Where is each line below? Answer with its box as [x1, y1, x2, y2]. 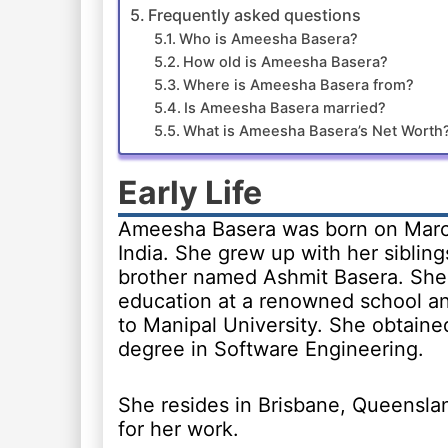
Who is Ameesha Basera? [178, 30, 358, 48]
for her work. [117, 417, 239, 441]
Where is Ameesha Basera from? [182, 76, 414, 94]
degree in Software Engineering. [117, 337, 424, 361]
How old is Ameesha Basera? [182, 53, 388, 71]
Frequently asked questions [147, 5, 361, 25]
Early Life [117, 173, 262, 212]
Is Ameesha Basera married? [183, 99, 386, 117]
